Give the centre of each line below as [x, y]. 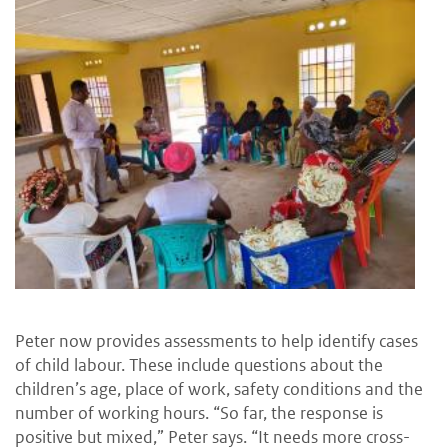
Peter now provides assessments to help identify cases [216, 341]
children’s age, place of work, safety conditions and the [219, 389]
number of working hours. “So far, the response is [199, 413]
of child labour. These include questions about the [199, 365]
